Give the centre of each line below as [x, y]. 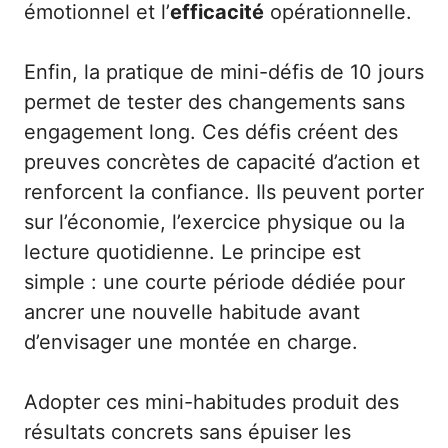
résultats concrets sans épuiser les [187, 432]
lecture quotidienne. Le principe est [192, 252]
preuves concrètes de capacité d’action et [222, 162]
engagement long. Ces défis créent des [211, 132]
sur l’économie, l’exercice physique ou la [214, 222]
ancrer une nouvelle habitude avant [192, 312]
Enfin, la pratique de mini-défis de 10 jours [224, 72]
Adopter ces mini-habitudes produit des [211, 402]
